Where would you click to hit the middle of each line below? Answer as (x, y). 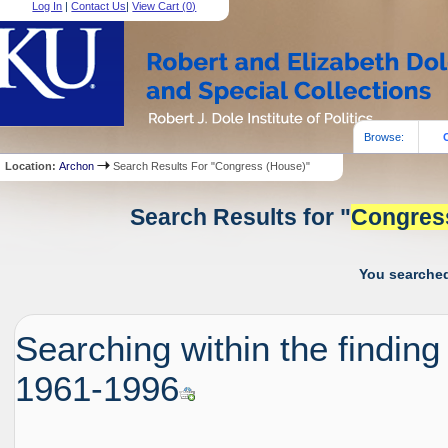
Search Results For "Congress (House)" (210, 165)
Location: (32, 165)
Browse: (384, 136)
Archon (77, 165)
